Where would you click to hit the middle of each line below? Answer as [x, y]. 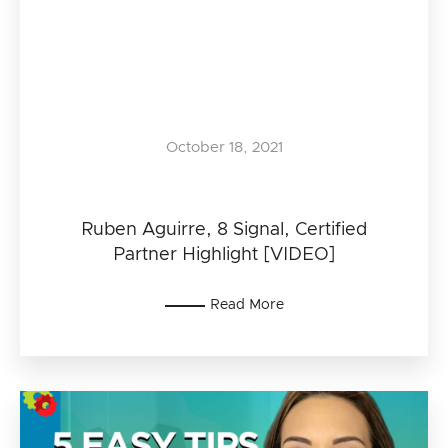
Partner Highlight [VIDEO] [224, 255]
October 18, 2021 [224, 147]
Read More [246, 305]
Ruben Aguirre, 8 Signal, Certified [224, 230]
